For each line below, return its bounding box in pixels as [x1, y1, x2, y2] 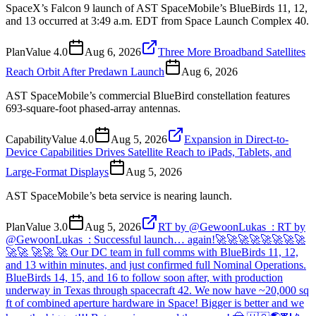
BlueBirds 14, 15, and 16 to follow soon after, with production [6, 271, 283, 284]
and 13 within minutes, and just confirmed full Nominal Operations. [6, 258, 306, 271]
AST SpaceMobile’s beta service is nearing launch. [6, 189, 232, 202]
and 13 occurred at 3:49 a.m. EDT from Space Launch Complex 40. [6, 14, 309, 27]
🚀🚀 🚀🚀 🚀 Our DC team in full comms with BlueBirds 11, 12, [6, 245, 298, 258]
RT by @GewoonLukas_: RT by [158, 220, 305, 233]
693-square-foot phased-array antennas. [6, 102, 181, 114]
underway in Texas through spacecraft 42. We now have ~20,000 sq [6, 284, 309, 296]
